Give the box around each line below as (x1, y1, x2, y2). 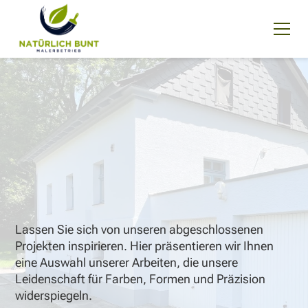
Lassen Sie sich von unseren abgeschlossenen (15, 222, 264, 237)
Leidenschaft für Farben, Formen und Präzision (15, 272, 266, 287)
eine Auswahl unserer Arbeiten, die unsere (15, 255, 239, 270)
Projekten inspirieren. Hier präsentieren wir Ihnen (15, 239, 274, 254)
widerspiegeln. (15, 288, 93, 303)
